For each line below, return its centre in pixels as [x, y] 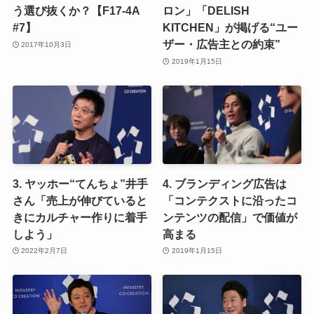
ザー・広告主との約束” [222, 45]
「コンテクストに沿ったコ [230, 200]
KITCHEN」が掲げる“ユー [231, 28]
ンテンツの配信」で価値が [230, 217]
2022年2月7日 [45, 251]
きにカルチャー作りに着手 [80, 217]
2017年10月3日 [47, 44]
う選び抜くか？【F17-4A [76, 11]
